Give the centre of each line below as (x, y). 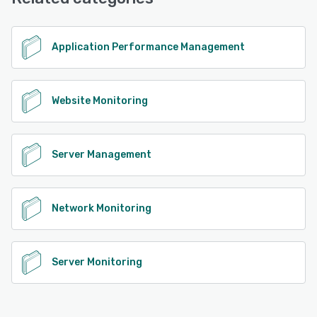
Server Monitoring (97, 263)
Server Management (102, 155)
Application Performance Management (148, 47)
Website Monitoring (100, 101)
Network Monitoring (102, 209)
